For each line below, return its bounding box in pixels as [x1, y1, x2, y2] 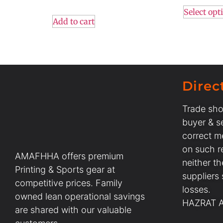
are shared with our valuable [15, 204, 131, 215]
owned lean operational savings [15, 191, 145, 202]
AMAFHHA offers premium [15, 150, 123, 161]
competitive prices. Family [15, 177, 122, 188]
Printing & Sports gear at [15, 164, 115, 175]
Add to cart [52, 16, 95, 26]
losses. [182, 184, 211, 195]
